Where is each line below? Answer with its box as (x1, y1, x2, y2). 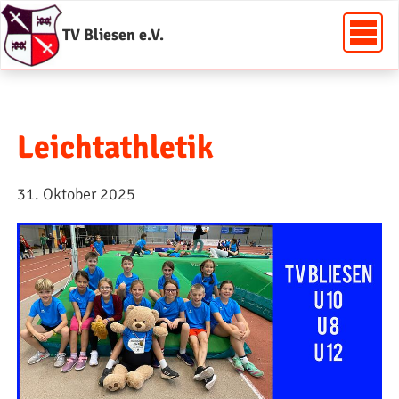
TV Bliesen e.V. (61, 25, 164, 45)
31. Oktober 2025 (17, 183, 135, 204)
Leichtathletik (17, 126, 214, 167)
